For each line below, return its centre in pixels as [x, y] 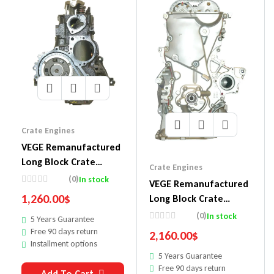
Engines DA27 [50, 177]
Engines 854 [174, 213]
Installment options [64, 244]
